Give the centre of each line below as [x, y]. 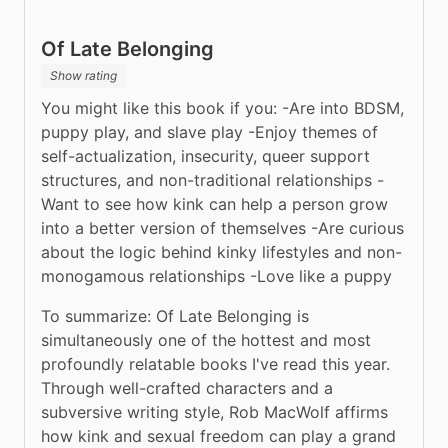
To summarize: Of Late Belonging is [175, 315]
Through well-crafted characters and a [187, 387]
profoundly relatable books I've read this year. [215, 363]
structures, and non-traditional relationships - [212, 179]
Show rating [83, 75]
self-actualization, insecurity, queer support [205, 155]
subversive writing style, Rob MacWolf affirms [214, 411]
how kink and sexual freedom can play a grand [218, 435]
